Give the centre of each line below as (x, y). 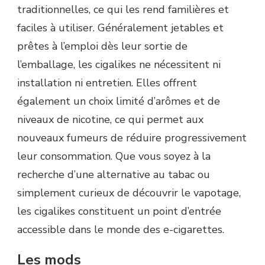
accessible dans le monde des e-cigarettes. (121, 230)
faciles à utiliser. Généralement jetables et (120, 28)
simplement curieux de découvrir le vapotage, (129, 193)
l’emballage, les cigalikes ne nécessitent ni (119, 65)
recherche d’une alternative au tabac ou (114, 175)
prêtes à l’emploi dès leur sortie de (102, 46)
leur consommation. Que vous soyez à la (114, 156)
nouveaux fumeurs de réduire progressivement (132, 138)
